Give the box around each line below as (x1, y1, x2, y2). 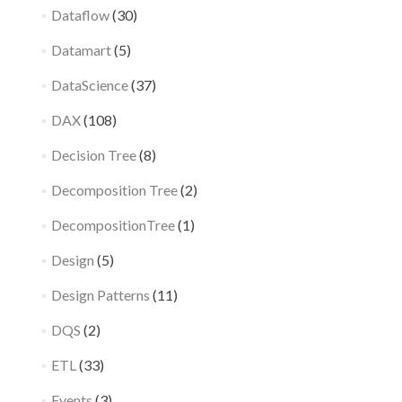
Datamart (50, 40, 111, 58)
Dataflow (50, 5, 109, 23)
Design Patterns (50, 285, 150, 303)
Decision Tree (50, 145, 136, 163)
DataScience (50, 75, 128, 93)
